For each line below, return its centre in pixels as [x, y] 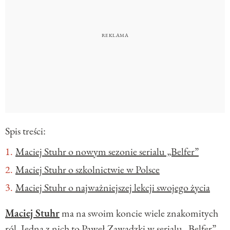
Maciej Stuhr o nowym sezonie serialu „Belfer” [107, 151]
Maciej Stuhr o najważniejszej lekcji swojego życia [113, 187]
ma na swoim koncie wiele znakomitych [139, 213]
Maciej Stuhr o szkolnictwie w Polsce [88, 169]
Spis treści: [25, 131]
